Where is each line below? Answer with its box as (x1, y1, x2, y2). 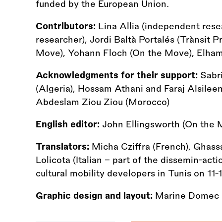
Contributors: (36, 21, 96, 31)
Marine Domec (153, 191, 219, 200)
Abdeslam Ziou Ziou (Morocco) (36, 97, 169, 107)
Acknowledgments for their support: (36, 70, 198, 80)
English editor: (36, 119, 100, 129)
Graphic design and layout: (36, 191, 153, 200)
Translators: (36, 142, 89, 151)
